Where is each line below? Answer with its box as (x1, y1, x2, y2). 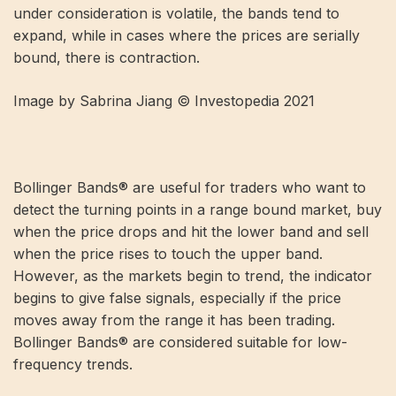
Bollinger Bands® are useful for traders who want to (13, 178, 366, 196)
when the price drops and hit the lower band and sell (13, 222, 369, 240)
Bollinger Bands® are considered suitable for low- (13, 332, 347, 351)
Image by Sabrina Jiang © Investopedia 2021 (13, 91, 315, 110)
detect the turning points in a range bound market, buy (13, 200, 382, 218)
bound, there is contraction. (13, 48, 200, 66)
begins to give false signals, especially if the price (13, 288, 341, 307)
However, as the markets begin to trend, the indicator (13, 266, 372, 285)
